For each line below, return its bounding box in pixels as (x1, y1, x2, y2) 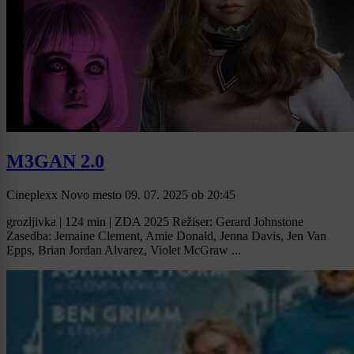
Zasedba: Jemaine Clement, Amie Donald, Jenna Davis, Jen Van (6, 228, 326, 243)
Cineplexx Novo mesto (6, 187, 125, 201)
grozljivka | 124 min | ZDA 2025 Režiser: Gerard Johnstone (6, 214, 303, 228)
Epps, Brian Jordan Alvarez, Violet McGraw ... (6, 243, 241, 257)
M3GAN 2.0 (6, 151, 104, 172)
